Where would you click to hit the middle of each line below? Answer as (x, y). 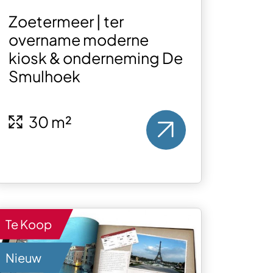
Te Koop (29, 224)
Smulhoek (45, 76)
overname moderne (79, 40)
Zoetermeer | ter (66, 22)
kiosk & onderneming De (96, 58)
